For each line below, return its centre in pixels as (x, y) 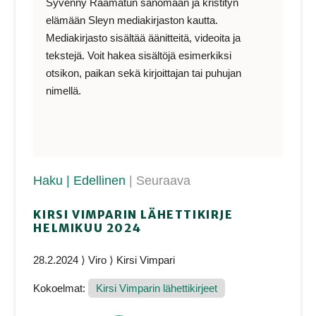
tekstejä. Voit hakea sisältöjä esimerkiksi (139, 55)
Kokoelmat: (61, 288)
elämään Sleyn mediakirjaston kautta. (132, 20)
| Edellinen (98, 181)
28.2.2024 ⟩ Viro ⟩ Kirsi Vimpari (104, 260)
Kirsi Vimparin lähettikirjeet (157, 288)
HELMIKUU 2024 (87, 228)
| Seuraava (160, 181)
